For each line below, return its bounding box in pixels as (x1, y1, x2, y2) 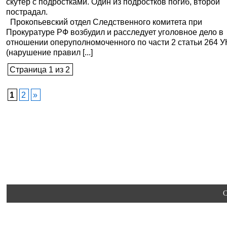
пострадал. (6, 7, 48, 16)
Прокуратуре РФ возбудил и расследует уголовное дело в (6, 27, 224, 36)
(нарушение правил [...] (6, 48, 93, 57)
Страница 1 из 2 (10, 65, 70, 74)
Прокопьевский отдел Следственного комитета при (6, 17, 203, 26)
